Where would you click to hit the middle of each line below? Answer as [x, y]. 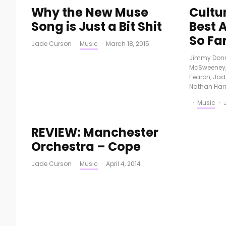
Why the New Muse [90, 12]
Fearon [200, 77]
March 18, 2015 [128, 44]
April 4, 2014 [123, 164]
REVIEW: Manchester [95, 132]
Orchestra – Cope [86, 147]
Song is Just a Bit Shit [97, 26]
